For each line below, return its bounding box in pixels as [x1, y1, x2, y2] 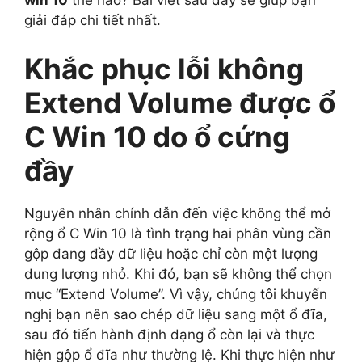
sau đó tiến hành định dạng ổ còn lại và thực [24, 326, 314, 343]
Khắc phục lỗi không [24, 51, 304, 86]
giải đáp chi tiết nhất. [24, 12, 161, 29]
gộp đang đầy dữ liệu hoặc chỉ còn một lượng [24, 245, 318, 262]
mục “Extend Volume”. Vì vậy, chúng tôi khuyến [24, 285, 327, 302]
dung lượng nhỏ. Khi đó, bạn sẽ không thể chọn [24, 265, 332, 282]
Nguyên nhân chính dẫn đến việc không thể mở [24, 204, 330, 221]
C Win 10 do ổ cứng [24, 119, 290, 154]
